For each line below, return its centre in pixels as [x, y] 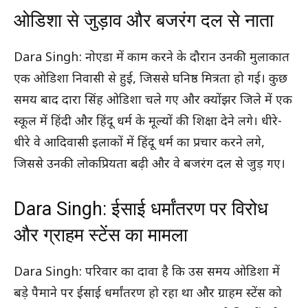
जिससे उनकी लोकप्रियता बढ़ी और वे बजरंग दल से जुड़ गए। [150, 164]
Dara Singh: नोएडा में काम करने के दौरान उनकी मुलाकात [152, 58]
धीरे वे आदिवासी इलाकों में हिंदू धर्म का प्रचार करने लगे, [139, 143]
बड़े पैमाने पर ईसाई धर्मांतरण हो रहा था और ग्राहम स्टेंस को [148, 294]
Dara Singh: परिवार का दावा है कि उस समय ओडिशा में [147, 272]
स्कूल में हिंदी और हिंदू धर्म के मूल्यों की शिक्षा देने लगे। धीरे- [148, 122]
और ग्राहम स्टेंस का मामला [101, 235]
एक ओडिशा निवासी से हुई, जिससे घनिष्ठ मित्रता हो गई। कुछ [151, 79]
